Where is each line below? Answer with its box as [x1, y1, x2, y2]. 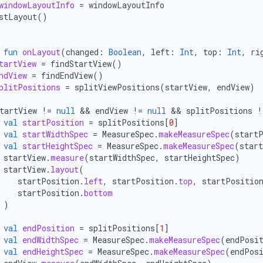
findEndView [41, 70, 93, 81]
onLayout [22, 46, 60, 58]
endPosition [22, 222, 75, 234]
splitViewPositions [75, 82, 160, 93]
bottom [84, 187, 113, 198]
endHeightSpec [22, 246, 83, 257]
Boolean [109, 46, 141, 58]
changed [66, 46, 99, 58]
